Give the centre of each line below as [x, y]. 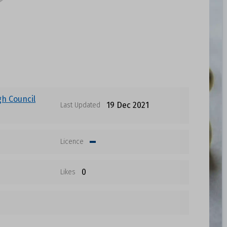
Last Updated [80, 105]
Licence [72, 142]
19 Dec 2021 [127, 105]
